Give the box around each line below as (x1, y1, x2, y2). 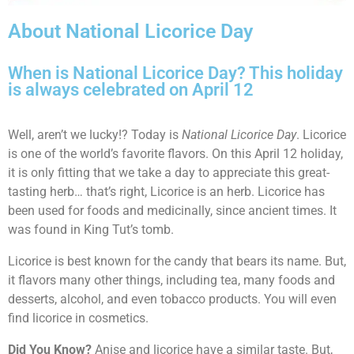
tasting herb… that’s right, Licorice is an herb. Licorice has (8, 184, 325, 200)
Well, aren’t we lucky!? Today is (8, 127, 182, 143)
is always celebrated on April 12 (8, 80, 254, 100)
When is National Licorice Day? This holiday (8, 63, 343, 84)
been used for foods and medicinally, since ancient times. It (8, 203, 337, 219)
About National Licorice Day (8, 20, 253, 43)
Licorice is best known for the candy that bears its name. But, (8, 254, 346, 269)
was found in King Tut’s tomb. (8, 222, 174, 238)
